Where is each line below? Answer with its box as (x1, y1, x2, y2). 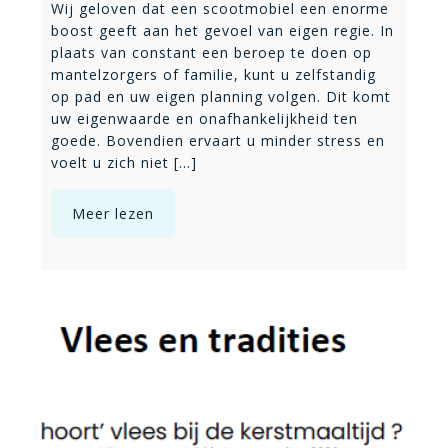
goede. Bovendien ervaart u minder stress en (51, 130, 385, 150)
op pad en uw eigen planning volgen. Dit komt (51, 86, 391, 106)
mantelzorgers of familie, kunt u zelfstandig (51, 64, 376, 84)
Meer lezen (72, 203, 154, 223)
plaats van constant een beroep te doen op (51, 42, 372, 62)
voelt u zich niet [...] (51, 152, 197, 172)
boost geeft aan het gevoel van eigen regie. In (51, 20, 394, 40)
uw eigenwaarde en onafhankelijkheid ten (51, 108, 358, 128)
